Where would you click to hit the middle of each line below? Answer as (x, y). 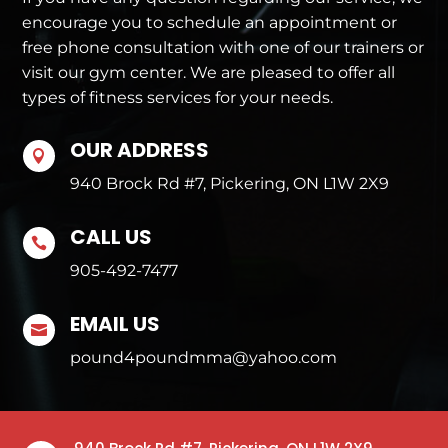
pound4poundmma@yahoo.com (203, 358)
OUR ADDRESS (139, 150)
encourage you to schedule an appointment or (210, 23)
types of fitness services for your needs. (178, 98)
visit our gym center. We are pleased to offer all (209, 73)
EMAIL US (114, 324)
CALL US (110, 237)
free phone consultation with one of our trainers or (223, 48)
